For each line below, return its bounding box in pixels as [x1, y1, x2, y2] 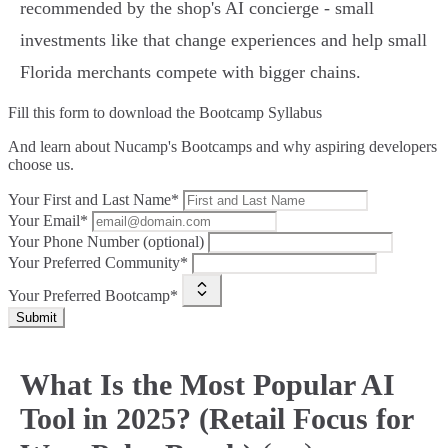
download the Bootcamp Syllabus [109, 104, 322, 122]
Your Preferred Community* [8, 254, 188, 272]
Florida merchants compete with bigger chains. [20, 62, 361, 83]
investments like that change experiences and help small [20, 30, 427, 51]
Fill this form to [8, 104, 109, 122]
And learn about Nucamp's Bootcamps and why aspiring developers [8, 138, 437, 156]
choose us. [8, 156, 74, 174]
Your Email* [8, 212, 88, 230]
